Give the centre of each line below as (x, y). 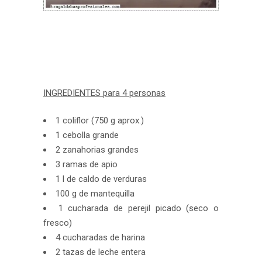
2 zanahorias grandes (97, 150)
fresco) (58, 223)
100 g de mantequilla (95, 194)
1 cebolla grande (87, 135)
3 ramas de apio (87, 164)
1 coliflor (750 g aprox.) (100, 120)
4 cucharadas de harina (100, 237)
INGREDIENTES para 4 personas (104, 93)
